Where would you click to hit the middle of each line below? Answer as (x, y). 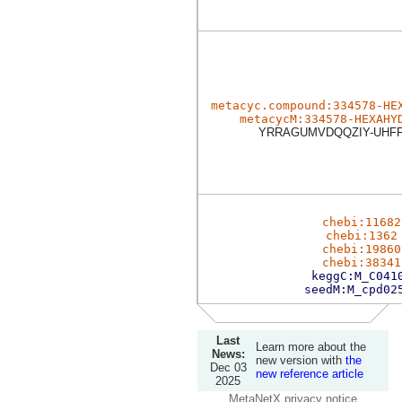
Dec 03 (228, 367)
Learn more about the (311, 347)
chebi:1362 (362, 236)
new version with (301, 360)
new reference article (310, 374)
